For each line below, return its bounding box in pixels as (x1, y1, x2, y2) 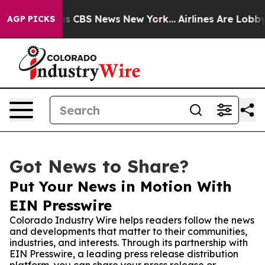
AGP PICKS (7, 14, 55, 24)
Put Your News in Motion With (9, 177, 232, 195)
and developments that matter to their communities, (9, 225, 247, 237)
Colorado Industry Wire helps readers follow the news (9, 214, 254, 226)
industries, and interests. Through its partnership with (9, 237, 248, 248)
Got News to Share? (9, 155, 189, 177)
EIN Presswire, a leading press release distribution (9, 248, 238, 260)
